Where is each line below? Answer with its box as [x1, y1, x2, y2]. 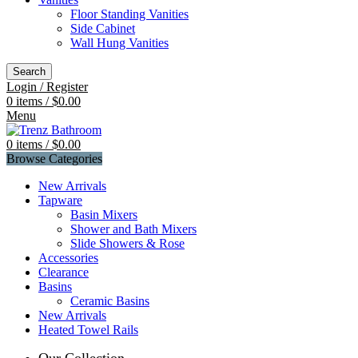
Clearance [38, 265, 89, 279]
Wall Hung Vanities [70, 36, 169, 50]
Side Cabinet [70, 22, 135, 35]
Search [13, 66, 46, 78]
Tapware [38, 193, 82, 207]
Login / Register [6, 80, 88, 93]
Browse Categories [6, 152, 102, 165]
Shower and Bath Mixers [70, 222, 197, 236]
